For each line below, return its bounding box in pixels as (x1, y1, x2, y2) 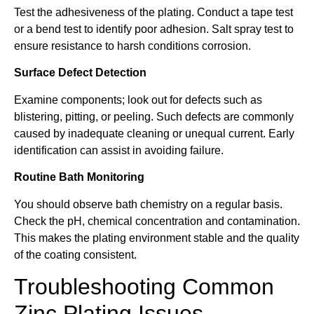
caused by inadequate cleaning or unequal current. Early (14, 127, 294, 139)
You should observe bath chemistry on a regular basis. (14, 198, 282, 210)
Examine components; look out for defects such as (14, 93, 262, 106)
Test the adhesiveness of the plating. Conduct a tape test (14, 6, 293, 19)
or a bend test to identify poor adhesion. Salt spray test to (14, 23, 294, 36)
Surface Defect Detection (14, 67, 146, 79)
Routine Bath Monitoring (14, 171, 144, 184)
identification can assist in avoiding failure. (14, 144, 224, 156)
